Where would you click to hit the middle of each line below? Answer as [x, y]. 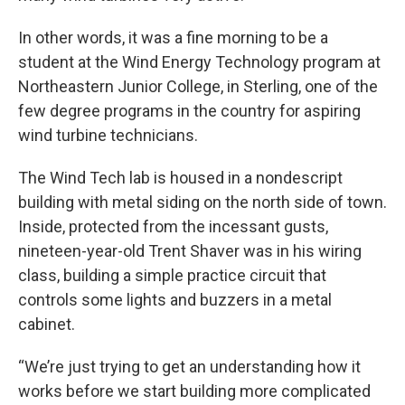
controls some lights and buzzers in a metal [175, 300]
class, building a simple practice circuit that [172, 276]
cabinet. [47, 325]
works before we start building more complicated [194, 391]
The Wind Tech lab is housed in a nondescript [180, 178]
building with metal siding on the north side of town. [202, 202]
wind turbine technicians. [108, 136]
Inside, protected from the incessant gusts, [173, 227]
